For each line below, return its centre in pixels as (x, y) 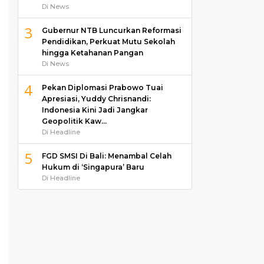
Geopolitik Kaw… (74, 121)
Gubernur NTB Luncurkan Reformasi (111, 30)
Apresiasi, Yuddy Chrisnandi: (96, 98)
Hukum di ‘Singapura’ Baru (93, 167)
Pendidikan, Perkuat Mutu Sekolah (108, 41)
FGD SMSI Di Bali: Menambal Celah (106, 156)
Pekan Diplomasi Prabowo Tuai (102, 87)
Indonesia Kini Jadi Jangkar (95, 110)
